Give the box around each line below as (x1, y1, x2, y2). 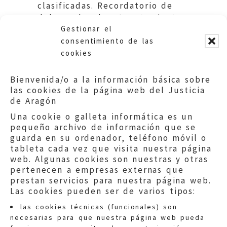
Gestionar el (61, 24, 112, 33)
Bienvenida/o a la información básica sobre (10, 74, 211, 85)
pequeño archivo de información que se (10, 122, 196, 133)
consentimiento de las (61, 36, 154, 46)
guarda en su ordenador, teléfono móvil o (10, 132, 207, 143)
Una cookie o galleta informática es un (10, 111, 194, 122)
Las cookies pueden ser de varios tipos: (10, 185, 196, 197)
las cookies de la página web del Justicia (10, 85, 205, 96)
